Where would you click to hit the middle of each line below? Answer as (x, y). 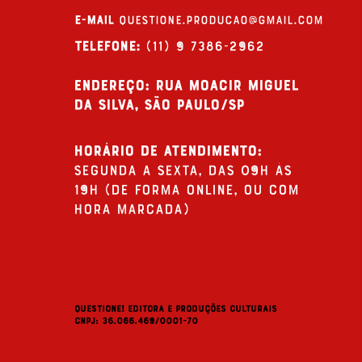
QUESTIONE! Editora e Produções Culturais (176, 308)
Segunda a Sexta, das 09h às (183, 170)
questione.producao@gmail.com (221, 19)
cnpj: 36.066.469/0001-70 (136, 320)
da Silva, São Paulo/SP (159, 104)
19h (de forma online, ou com (186, 189)
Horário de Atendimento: (168, 150)
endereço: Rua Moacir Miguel (186, 85)
